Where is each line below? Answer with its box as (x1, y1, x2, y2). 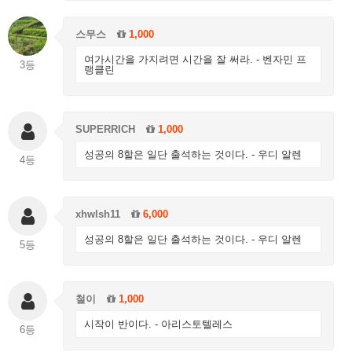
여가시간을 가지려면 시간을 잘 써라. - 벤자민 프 (84, 53, 306, 65)
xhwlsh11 (75, 207, 120, 220)
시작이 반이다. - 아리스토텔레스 (84, 317, 233, 330)
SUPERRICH (75, 123, 135, 135)
